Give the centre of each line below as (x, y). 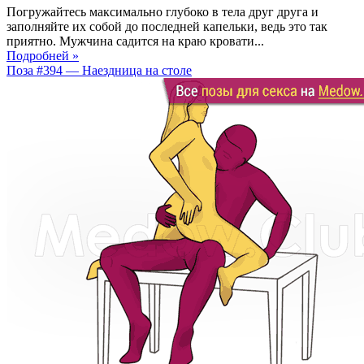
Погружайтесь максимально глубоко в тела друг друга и (162, 11)
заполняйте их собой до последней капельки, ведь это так (167, 26)
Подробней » (43, 55)
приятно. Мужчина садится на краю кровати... (135, 41)
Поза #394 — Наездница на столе (99, 70)
